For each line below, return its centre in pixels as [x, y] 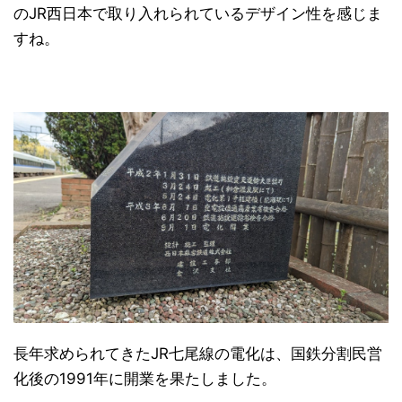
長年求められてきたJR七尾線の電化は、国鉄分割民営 [198, 354]
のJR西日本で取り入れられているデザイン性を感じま [198, 14]
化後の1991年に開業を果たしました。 [145, 379]
